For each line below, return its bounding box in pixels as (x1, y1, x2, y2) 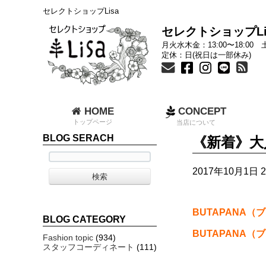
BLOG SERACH (43, 132, 114, 143)
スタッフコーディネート (43, 242, 134, 252)
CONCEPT (175, 106, 226, 117)
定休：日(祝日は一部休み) (161, 51, 251, 59)
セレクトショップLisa (43, 7, 119, 15)
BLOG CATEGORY (43, 214, 126, 224)
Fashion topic (43, 232, 93, 242)
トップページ (73, 118, 112, 125)
